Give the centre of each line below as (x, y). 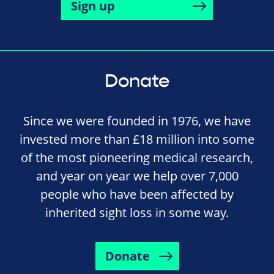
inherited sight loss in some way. (137, 212)
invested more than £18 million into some (137, 139)
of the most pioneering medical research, (137, 157)
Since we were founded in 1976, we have (137, 120)
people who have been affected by (137, 194)
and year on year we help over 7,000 (137, 176)
